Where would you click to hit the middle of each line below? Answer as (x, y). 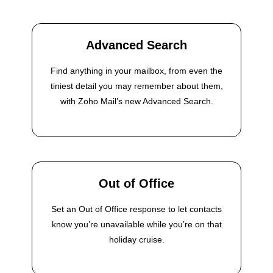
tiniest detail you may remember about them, (136, 86)
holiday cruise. (136, 240)
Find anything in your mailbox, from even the (136, 71)
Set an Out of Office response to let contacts (136, 209)
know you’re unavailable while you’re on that (136, 225)
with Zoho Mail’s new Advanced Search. (136, 101)
